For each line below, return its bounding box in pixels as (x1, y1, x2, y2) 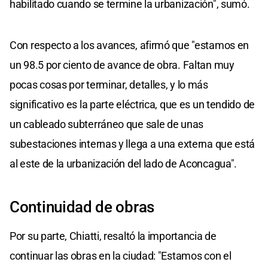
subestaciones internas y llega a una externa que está (10, 137, 255, 150)
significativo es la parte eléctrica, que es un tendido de (10, 98, 255, 111)
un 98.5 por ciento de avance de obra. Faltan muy (10, 58, 234, 71)
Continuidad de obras (10, 197, 154, 216)
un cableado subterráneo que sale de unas (10, 117, 204, 130)
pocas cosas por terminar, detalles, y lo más (10, 78, 208, 91)
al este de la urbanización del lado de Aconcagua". (10, 157, 237, 170)
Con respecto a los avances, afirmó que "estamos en (10, 38, 249, 51)
